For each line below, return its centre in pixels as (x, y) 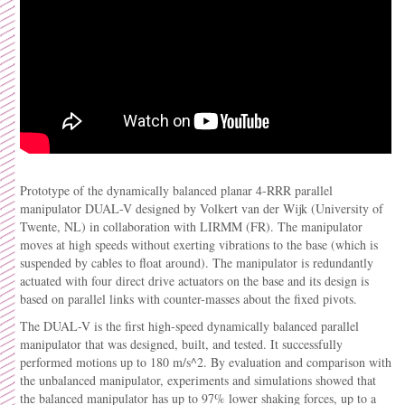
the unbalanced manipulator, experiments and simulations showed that (198, 380)
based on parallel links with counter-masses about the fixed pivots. (188, 298)
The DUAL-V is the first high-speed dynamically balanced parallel (189, 325)
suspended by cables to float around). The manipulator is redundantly (197, 262)
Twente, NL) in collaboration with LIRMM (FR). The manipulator (191, 226)
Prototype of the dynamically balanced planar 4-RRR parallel (176, 190)
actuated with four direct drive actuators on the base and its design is (194, 280)
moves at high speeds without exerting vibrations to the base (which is (199, 244)
